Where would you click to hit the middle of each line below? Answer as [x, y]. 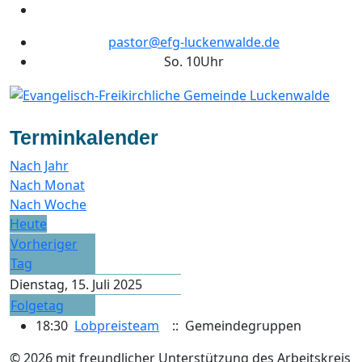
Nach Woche [48, 204]
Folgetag [37, 305]
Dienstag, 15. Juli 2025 [76, 284]
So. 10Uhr [194, 61]
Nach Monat [47, 185]
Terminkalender [84, 137]
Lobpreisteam [117, 325]
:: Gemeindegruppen [234, 325]
